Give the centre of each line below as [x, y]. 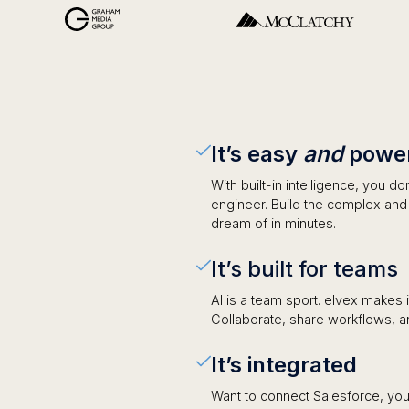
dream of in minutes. [274, 223]
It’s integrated [284, 364]
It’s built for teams [305, 268]
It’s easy [257, 153]
